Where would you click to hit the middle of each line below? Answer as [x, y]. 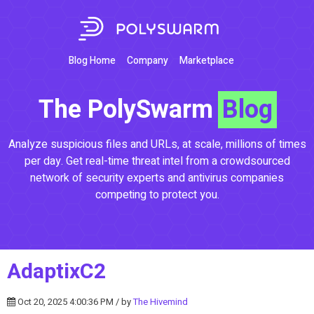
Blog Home [92, 60]
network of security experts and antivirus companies [157, 178]
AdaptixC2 [56, 272]
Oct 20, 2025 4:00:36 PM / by [74, 301]
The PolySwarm [129, 109]
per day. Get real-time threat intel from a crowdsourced [157, 161]
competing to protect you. [157, 194]
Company [148, 60]
